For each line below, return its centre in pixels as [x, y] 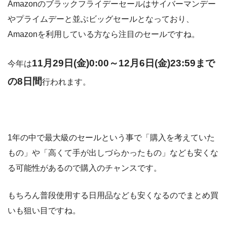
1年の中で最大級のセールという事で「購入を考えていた [111, 138]
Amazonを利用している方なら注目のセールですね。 [104, 34]
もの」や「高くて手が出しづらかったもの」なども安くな [113, 153]
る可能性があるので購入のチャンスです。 [85, 168]
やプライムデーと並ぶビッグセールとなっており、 [101, 19]
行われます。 [66, 82]
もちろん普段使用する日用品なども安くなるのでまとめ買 [113, 196]
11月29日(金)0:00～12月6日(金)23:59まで [123, 63]
